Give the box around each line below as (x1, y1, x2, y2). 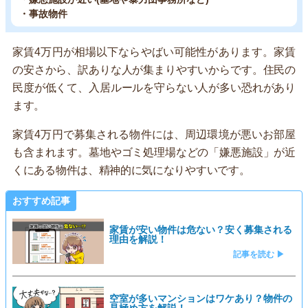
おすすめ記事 (12, 195, 70, 206)
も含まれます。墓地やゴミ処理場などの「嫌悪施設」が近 (12, 146, 296, 158)
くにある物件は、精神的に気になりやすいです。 (12, 164, 250, 176)
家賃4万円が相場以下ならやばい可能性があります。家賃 (12, 45, 296, 58)
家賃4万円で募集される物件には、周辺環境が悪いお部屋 (12, 128, 296, 140)
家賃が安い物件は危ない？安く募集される (109, 224, 293, 236)
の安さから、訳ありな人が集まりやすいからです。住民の (12, 63, 296, 76)
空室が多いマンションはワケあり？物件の (109, 293, 293, 304)
